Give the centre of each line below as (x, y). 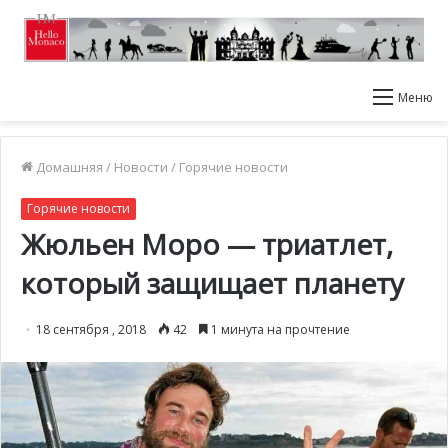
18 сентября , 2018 (91, 329)
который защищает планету (212, 283)
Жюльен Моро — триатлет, (207, 244)
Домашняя (68, 167)
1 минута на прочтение (279, 329)
